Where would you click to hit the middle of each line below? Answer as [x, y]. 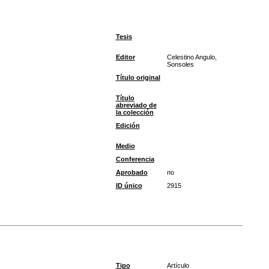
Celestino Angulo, [192, 57]
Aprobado [131, 172]
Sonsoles [180, 64]
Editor [125, 57]
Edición [128, 125]
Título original [138, 77]
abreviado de [136, 105]
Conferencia [135, 159]
